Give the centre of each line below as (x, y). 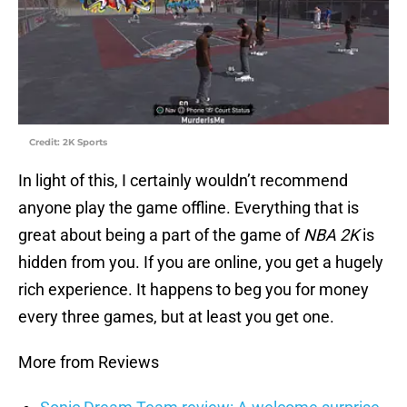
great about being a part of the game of (161, 235)
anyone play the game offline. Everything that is (189, 208)
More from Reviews (89, 362)
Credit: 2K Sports (68, 143)
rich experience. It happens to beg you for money (194, 290)
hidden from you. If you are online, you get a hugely (201, 263)
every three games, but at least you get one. (176, 317)
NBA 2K (331, 235)
